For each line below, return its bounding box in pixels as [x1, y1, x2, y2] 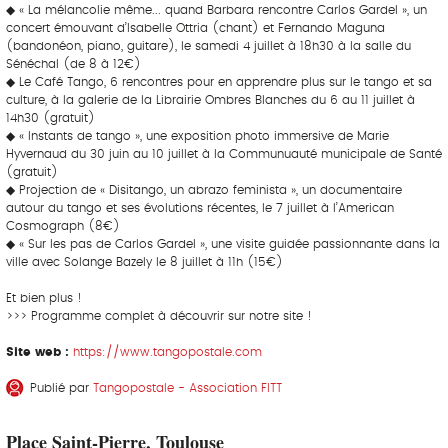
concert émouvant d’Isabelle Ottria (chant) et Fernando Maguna [6, 21, 385, 34]
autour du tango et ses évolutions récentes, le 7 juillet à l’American [6, 201, 394, 214]
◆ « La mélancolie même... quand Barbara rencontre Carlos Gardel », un [6, 3, 427, 16]
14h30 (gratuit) [6, 111, 95, 124]
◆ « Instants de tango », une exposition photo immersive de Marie [6, 129, 389, 142]
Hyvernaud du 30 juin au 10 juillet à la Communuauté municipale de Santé [6, 147, 442, 160]
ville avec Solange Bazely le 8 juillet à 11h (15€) [6, 255, 283, 268]
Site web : [6, 345, 73, 358]
